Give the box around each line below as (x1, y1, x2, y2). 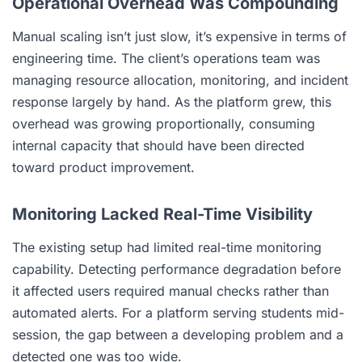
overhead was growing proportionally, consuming (12, 116, 315, 132)
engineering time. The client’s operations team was (12, 50, 320, 66)
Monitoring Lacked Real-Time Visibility (12, 204, 313, 224)
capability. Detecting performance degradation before (12, 261, 341, 277)
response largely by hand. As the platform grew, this (12, 94, 331, 110)
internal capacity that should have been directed (12, 137, 305, 154)
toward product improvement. (12, 159, 195, 175)
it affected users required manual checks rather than (12, 283, 329, 299)
